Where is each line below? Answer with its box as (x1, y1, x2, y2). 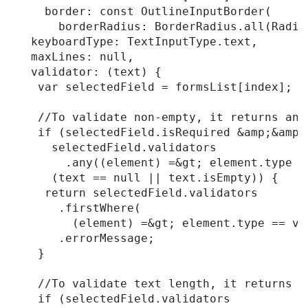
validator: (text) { (10, 65, 162, 79)
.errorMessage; (10, 232, 155, 245)
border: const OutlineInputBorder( (10, 5, 272, 19)
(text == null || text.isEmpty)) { (10, 171, 278, 185)
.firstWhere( (10, 201, 141, 215)
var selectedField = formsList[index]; (10, 80, 292, 94)
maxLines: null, (10, 50, 134, 64)
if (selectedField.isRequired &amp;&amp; (10, 126, 306, 140)
